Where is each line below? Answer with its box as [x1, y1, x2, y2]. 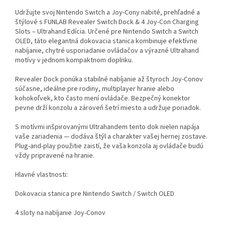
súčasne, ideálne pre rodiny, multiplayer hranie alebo [15, 84, 174, 94]
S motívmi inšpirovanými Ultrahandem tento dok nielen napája [15, 122, 199, 133]
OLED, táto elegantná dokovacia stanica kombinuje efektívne [15, 36, 197, 47]
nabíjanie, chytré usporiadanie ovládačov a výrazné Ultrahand [15, 46, 199, 56]
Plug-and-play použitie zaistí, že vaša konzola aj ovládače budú [15, 141, 203, 152]
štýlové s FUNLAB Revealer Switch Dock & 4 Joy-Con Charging [15, 17, 199, 28]
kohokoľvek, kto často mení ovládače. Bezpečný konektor [15, 93, 190, 104]
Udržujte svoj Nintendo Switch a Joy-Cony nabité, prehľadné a [15, 8, 200, 18]
